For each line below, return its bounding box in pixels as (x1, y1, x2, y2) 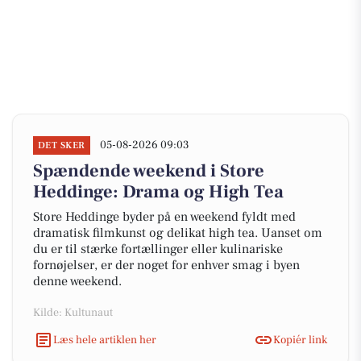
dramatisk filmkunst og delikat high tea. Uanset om (33, 225, 322, 241)
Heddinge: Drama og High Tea (33, 180, 284, 203)
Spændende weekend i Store (33, 160, 264, 182)
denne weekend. (33, 273, 122, 289)
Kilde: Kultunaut (33, 305, 113, 320)
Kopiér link (273, 332, 327, 347)
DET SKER (38, 139, 85, 151)
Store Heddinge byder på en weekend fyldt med (33, 209, 296, 225)
